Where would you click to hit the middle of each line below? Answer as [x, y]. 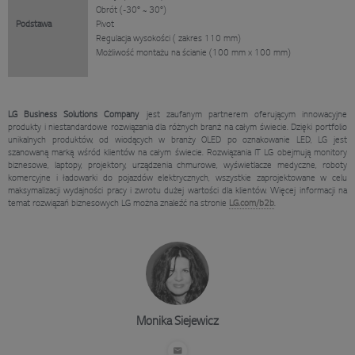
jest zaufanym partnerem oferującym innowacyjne [246, 115]
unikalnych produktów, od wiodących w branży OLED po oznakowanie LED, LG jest [177, 140]
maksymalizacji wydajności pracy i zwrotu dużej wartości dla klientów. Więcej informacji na [177, 191]
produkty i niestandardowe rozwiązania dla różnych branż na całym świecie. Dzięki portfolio [177, 127]
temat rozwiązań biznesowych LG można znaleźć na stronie [118, 203]
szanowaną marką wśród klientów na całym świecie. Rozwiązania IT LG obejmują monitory [177, 153]
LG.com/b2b [252, 203]
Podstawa [34, 24]
